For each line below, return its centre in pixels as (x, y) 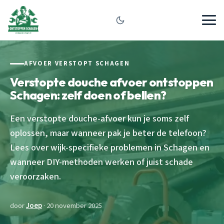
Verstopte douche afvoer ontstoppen (112, 82)
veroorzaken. (35, 176)
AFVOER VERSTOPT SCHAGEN (77, 63)
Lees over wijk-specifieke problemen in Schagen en (110, 147)
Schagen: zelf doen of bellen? (88, 95)
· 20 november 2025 (72, 205)
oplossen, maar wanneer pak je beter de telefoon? (108, 133)
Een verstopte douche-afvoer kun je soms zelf (99, 118)
